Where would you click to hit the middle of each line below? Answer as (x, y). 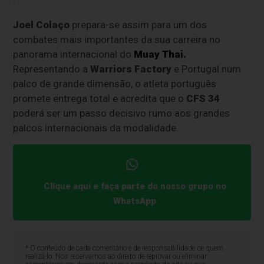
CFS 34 (203, 99)
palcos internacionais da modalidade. (96, 128)
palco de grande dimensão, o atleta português (115, 84)
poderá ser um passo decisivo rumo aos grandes (122, 113)
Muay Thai (159, 55)
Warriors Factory (131, 69)
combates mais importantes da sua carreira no (117, 40)
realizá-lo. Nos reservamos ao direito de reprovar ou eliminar (116, 257)
